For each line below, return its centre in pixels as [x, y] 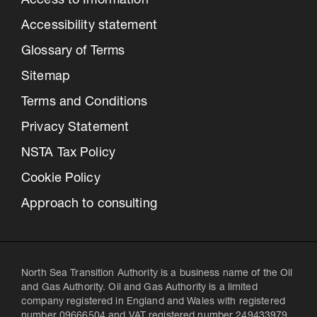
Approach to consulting [89, 204]
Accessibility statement [89, 26]
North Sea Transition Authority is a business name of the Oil [157, 273]
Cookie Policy [61, 179]
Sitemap [46, 77]
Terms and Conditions [85, 102]
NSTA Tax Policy [68, 153]
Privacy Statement [75, 128]
